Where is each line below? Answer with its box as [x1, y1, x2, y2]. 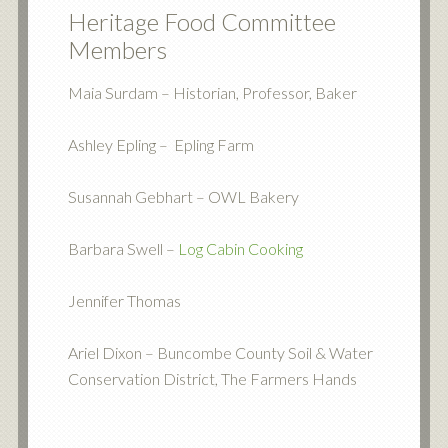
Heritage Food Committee [67, 7, 336, 36]
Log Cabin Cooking [177, 239, 303, 258]
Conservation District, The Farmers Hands [67, 369, 357, 388]
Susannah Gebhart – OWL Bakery [67, 187, 299, 206]
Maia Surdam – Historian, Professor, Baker [67, 83, 357, 102]
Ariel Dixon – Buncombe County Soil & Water [67, 343, 373, 362]
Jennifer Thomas [67, 291, 181, 310]
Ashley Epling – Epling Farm [67, 135, 254, 154]
